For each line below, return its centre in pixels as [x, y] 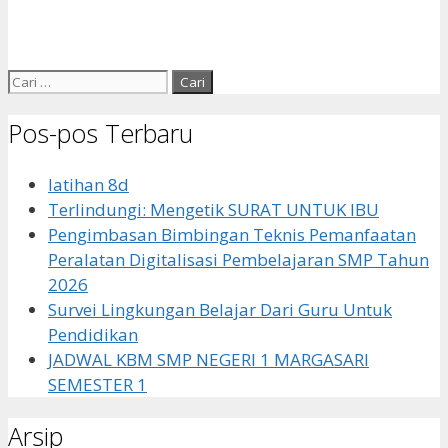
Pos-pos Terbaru [100, 132]
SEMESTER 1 [97, 385]
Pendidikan [93, 335]
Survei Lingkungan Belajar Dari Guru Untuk [220, 310]
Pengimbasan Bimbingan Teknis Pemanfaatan [232, 235]
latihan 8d [88, 185]
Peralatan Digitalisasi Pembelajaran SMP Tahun [238, 260]
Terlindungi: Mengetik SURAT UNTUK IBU [213, 210]
